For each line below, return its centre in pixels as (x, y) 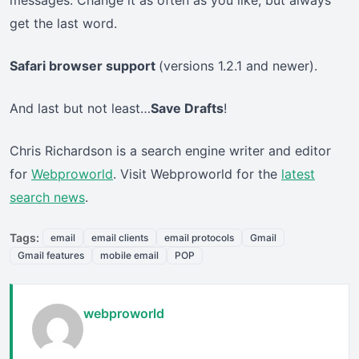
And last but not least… (80, 109)
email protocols (199, 237)
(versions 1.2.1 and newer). (238, 66)
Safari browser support (84, 66)
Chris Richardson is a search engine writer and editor (170, 151)
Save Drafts (187, 109)
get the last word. (63, 24)
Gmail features (51, 255)
